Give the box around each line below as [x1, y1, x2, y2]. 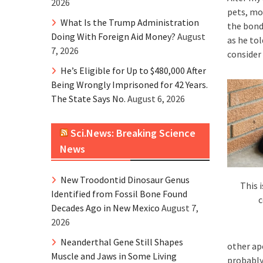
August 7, [161, 202, 198, 214]
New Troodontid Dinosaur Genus [60, 174, 190, 186]
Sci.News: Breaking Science [70, 126, 195, 140]
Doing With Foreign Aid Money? [51, 31, 176, 42]
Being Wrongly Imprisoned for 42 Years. [51, 79, 208, 90]
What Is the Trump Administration [60, 16, 199, 28]
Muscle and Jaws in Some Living [51, 250, 177, 262]
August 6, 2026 [127, 93, 185, 104]
